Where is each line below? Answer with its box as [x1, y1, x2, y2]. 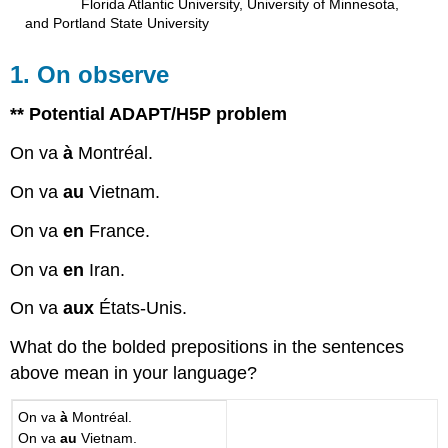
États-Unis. [94, 298, 188, 319]
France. [84, 220, 151, 241]
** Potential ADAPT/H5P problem [10, 104, 288, 125]
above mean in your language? [10, 363, 258, 384]
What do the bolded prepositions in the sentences [10, 337, 405, 358]
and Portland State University [24, 16, 209, 32]
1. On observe [10, 60, 170, 88]
